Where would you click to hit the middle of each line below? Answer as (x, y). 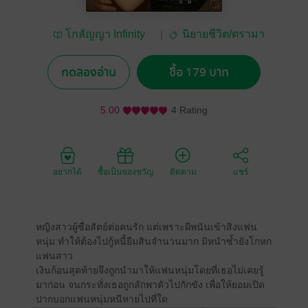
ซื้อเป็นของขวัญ (125, 172)
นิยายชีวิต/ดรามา (223, 34)
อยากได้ (67, 172)
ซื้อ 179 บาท (199, 72)
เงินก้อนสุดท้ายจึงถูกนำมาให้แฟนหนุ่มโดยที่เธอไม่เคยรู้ (150, 270)
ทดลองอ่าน (89, 72)
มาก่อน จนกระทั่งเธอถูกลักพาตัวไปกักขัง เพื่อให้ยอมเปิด (150, 285)
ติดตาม (183, 172)
